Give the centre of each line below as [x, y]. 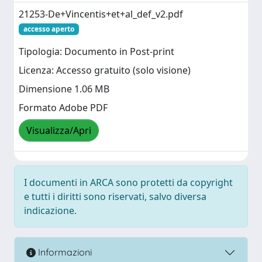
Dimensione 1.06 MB [64, 89]
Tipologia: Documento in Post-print [96, 52]
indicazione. [50, 210]
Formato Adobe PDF [63, 108]
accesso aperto [49, 29]
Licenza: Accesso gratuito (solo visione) [105, 70]
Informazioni [64, 252]
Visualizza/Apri [59, 131]
